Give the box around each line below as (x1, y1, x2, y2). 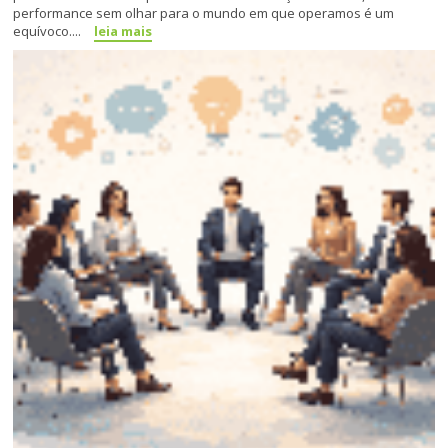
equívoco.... (13, 22, 85, 41)
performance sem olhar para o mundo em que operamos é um (13, 4, 395, 23)
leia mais (94, 22, 153, 41)
